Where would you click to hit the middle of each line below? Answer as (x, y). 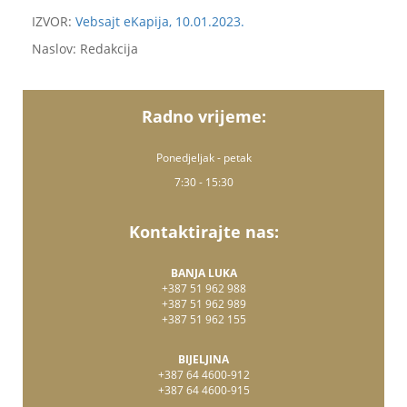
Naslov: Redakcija (85, 49)
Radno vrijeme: (203, 116)
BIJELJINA (203, 359)
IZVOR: (54, 21)
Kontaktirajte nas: (203, 232)
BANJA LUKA (203, 273)
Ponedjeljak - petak (203, 158)
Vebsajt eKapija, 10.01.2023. (160, 21)
